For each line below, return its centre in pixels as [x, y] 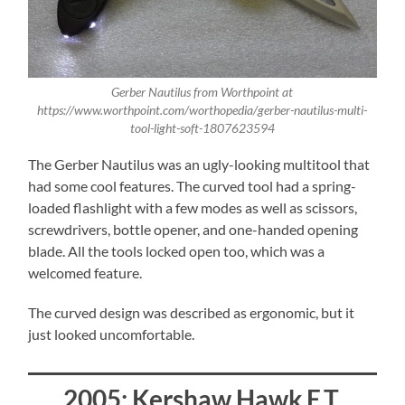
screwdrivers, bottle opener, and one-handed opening [193, 230]
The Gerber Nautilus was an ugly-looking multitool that [199, 165]
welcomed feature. [85, 273]
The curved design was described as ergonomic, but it [192, 313]
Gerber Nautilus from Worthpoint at [202, 93]
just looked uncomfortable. [112, 334]
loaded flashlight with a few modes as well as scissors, [193, 208]
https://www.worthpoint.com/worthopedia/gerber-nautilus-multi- [202, 111]
